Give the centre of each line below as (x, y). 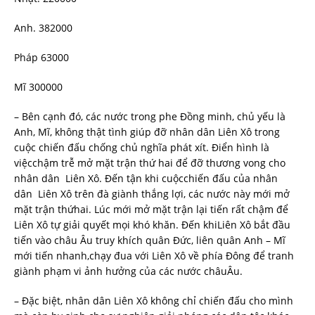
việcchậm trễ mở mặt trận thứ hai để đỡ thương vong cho (150, 162)
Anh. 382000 (43, 27)
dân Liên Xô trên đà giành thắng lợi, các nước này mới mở (152, 193)
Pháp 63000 (41, 57)
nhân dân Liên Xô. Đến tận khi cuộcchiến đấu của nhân (146, 178)
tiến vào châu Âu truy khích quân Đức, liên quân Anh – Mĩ (150, 240)
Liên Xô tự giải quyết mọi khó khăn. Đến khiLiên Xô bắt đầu (152, 224)
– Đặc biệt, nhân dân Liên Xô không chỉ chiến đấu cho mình (154, 300)
